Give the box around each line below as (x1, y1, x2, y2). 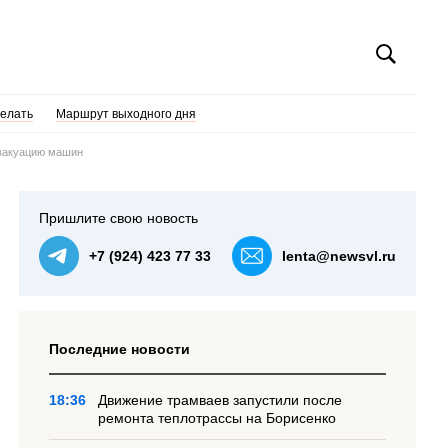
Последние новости (49, 341, 191, 357)
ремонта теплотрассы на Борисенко (98, 410, 337, 426)
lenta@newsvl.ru (282, 248, 396, 264)
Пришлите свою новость (39, 210, 199, 226)
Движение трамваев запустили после (98, 392, 343, 408)
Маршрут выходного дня (55, 107, 196, 121)
